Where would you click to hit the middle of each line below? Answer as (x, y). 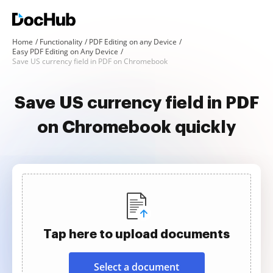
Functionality (61, 42)
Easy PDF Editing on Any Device (65, 51)
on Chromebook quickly (136, 127)
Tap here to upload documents (136, 234)
